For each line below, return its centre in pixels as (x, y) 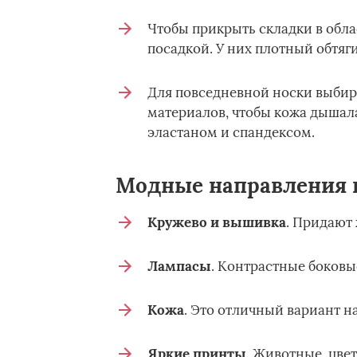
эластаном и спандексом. (231, 132)
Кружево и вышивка (216, 222)
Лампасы (179, 266)
